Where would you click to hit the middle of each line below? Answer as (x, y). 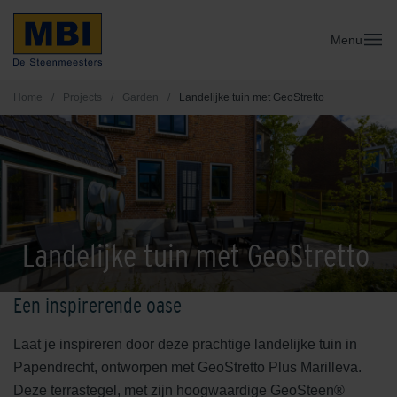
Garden (140, 97)
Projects (82, 97)
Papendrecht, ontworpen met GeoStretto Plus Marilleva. (187, 367)
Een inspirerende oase (99, 305)
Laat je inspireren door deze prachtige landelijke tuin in (185, 344)
